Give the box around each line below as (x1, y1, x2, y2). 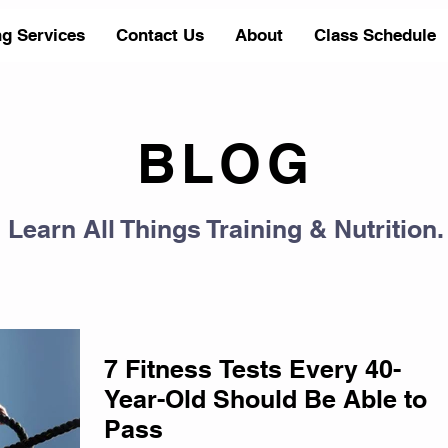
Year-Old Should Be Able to (104, 384, 427, 414)
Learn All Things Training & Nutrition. (7, 214, 444, 244)
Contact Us (116, 25, 204, 45)
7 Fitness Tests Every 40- (104, 354, 401, 384)
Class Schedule (314, 25, 436, 45)
